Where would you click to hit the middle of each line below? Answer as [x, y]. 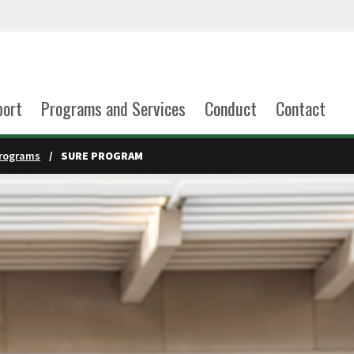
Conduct [230, 108]
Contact [300, 108]
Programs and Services [113, 108]
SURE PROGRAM [102, 156]
